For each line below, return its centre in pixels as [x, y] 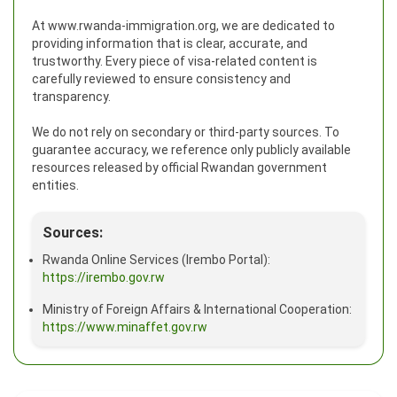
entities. [55, 185]
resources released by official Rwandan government [179, 167]
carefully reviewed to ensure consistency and [161, 78]
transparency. [71, 96]
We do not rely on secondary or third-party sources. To [186, 132]
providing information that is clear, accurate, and [170, 43]
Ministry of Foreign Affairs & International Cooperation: [197, 309]
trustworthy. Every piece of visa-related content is [175, 61]
